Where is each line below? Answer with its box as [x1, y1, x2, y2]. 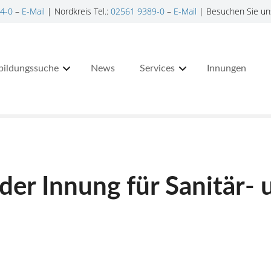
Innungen [207, 64, 246, 74]
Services [140, 64, 175, 74]
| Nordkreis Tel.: [44, 5, 111, 17]
